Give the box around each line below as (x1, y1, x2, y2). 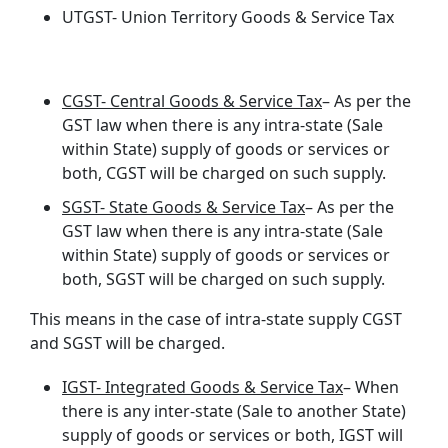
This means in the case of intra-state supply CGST (30, 307, 402, 330)
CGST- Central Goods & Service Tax (62, 89, 322, 112)
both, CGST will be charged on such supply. (62, 161, 386, 184)
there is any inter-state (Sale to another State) (62, 399, 406, 422)
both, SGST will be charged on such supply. (62, 267, 385, 290)
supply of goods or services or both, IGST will (62, 423, 403, 446)
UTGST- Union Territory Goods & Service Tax (62, 5, 394, 28)
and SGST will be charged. (30, 331, 225, 354)
